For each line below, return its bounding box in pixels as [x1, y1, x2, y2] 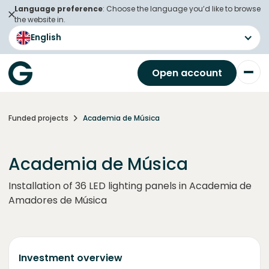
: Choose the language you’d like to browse [103, 4, 261, 14]
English [31, 31, 61, 43]
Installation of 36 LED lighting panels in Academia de [8, 179, 252, 193]
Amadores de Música [8, 193, 107, 207]
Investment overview [19, 251, 122, 265]
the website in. [14, 14, 65, 25]
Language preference [14, 4, 103, 14]
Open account [152, 66, 222, 80]
